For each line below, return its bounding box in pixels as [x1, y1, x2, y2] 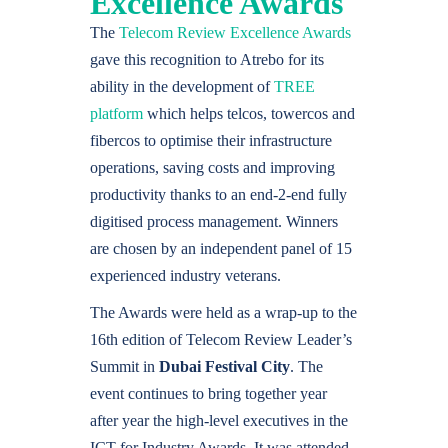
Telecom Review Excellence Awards [119, 24, 351, 41]
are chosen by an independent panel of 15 [90, 240, 352, 257]
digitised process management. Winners [90, 213, 338, 230]
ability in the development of [90, 78, 274, 95]
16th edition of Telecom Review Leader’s [90, 331, 352, 348]
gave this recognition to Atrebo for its [90, 51, 324, 68]
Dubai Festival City [155, 358, 290, 375]
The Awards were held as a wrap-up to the [90, 304, 357, 321]
